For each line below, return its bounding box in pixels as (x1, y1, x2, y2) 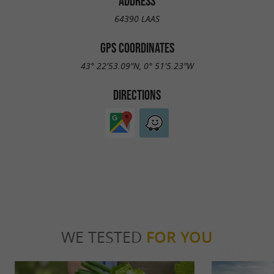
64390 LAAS (114, 12, 160, 24)
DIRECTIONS (113, 87, 161, 102)
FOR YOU (146, 227, 213, 248)
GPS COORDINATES (100, 40, 174, 55)
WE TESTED (61, 227, 146, 248)
